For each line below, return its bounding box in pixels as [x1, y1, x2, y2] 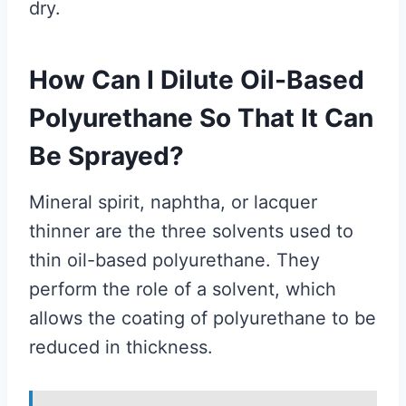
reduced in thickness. [29, 335, 213, 358]
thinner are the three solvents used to [29, 219, 353, 242]
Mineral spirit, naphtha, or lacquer [29, 190, 317, 213]
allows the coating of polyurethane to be [29, 306, 376, 329]
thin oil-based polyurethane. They [29, 248, 320, 271]
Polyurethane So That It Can [29, 101, 373, 133]
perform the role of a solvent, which [29, 277, 336, 300]
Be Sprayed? [29, 140, 184, 171]
